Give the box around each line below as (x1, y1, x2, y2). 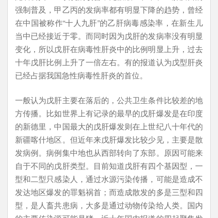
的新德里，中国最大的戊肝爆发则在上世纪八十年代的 (15, 121, 203, 132)
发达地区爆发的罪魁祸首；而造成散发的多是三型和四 (15, 186, 203, 198)
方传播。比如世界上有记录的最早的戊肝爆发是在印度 (15, 108, 203, 119)
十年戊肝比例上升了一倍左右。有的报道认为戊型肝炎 (15, 56, 203, 68)
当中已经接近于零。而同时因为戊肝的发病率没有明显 (15, 30, 203, 41)
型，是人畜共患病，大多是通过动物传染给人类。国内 (15, 200, 203, 211)
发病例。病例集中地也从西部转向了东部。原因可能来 (15, 147, 203, 158)
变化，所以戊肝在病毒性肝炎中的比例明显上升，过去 (15, 43, 203, 54)
